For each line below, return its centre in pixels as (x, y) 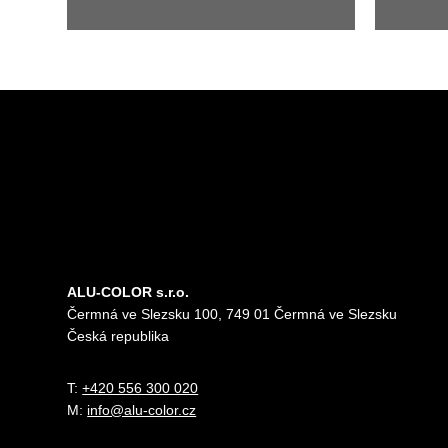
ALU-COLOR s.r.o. (128, 291)
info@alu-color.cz (142, 409)
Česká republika (118, 335)
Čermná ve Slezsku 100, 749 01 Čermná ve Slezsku (232, 313)
